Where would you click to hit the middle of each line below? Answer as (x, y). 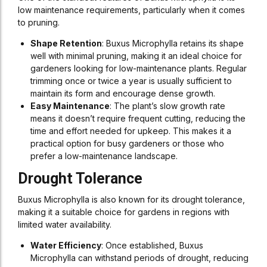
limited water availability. (65, 224)
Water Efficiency (66, 245)
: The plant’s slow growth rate (167, 106)
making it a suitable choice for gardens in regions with (124, 212)
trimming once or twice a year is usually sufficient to (131, 81)
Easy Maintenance (70, 106)
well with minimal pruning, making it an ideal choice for (136, 56)
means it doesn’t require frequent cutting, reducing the (138, 118)
